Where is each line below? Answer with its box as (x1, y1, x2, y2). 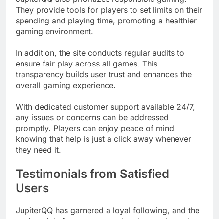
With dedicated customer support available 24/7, (16, 102, 195, 112)
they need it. (16, 145, 61, 155)
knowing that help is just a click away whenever (16, 134, 191, 144)
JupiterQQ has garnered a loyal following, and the (16, 205, 199, 216)
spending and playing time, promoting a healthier (16, 16, 197, 26)
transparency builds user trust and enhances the (16, 69, 192, 80)
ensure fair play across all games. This (16, 59, 157, 69)
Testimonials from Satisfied (16, 167, 169, 181)
